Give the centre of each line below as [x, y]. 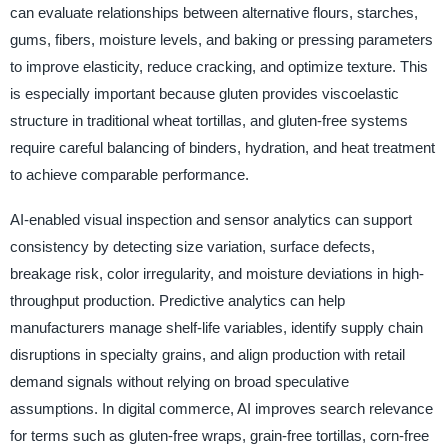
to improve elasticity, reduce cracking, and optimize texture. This [218, 67]
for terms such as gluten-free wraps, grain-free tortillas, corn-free [219, 436]
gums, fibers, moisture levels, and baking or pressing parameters [221, 40]
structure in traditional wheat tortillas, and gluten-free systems [208, 121]
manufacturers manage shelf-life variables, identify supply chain [216, 328]
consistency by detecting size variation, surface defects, [192, 247]
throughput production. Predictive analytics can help [177, 301]
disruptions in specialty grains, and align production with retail [207, 355]
